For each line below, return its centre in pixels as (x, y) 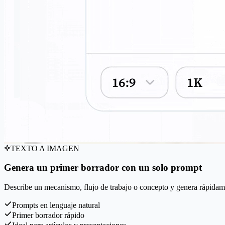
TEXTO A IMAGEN (45, 148)
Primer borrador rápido (48, 215)
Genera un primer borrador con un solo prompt (103, 168)
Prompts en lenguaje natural (56, 205)
